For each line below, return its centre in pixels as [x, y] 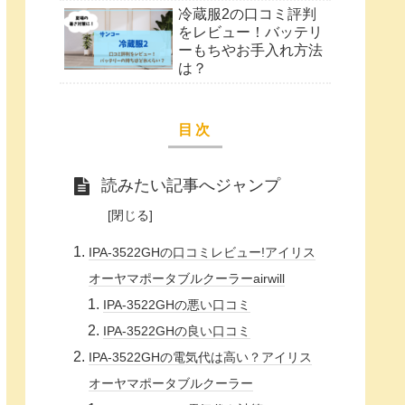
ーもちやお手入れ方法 [250, 51]
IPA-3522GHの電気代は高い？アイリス [201, 358]
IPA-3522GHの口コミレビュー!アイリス [202, 253]
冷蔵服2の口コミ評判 [247, 14]
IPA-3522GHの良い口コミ [177, 331]
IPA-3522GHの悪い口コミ [177, 305]
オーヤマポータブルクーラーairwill [187, 279]
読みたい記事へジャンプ [191, 185]
